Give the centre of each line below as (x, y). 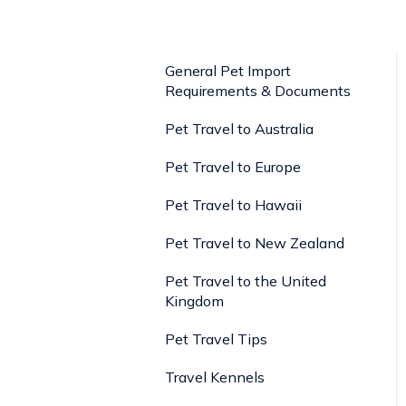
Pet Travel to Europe (233, 166)
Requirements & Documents (258, 90)
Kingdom (194, 300)
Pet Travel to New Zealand (255, 242)
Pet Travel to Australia (239, 128)
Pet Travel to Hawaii (233, 204)
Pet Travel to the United (246, 280)
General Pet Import (228, 70)
